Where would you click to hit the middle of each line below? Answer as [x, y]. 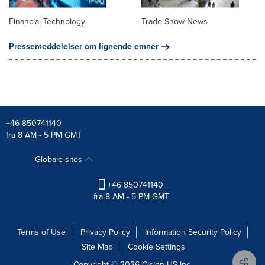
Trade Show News [174, 21]
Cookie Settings [156, 247]
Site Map [97, 247]
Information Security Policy [193, 232]
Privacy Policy [105, 232]
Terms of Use [41, 232]
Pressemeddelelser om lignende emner [84, 46]
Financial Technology [47, 21]
